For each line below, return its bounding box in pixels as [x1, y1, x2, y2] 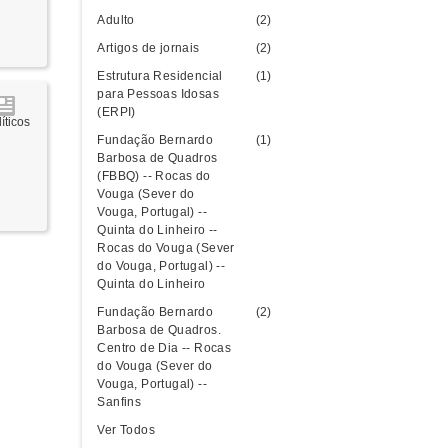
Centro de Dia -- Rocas [97, 341, 232, 355]
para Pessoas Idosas [97, 87, 220, 101]
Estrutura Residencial [97, 69, 223, 83]
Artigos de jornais [97, 41, 200, 55]
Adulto [97, 13, 135, 27]
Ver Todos [97, 423, 156, 437]
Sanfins [97, 395, 142, 409]
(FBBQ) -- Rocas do [97, 169, 211, 183]
